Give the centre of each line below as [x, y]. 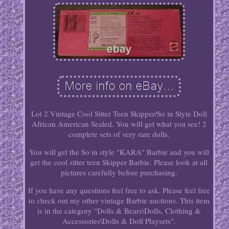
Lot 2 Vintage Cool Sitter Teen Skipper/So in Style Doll [119, 114]
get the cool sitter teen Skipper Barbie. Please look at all [119, 162]
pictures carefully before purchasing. [119, 173]
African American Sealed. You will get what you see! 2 [119, 124]
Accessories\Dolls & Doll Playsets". [119, 221]
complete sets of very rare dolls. [119, 134]
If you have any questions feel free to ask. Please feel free [119, 190]
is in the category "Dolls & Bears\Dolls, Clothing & [119, 211]
